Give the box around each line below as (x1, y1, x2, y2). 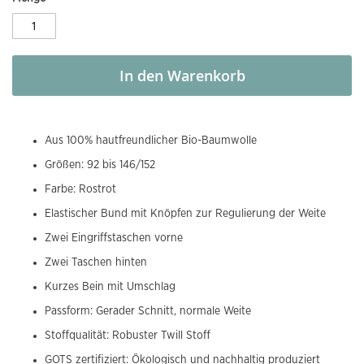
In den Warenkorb (119, 65, 245, 85)
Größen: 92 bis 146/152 (45, 158, 155, 171)
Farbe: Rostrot (45, 183, 116, 195)
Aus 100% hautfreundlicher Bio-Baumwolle (45, 134, 257, 146)
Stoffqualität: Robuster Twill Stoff (45, 329, 210, 341)
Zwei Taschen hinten (45, 256, 147, 268)
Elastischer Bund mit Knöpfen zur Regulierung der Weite (45, 207, 326, 219)
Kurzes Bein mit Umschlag (45, 280, 175, 292)
